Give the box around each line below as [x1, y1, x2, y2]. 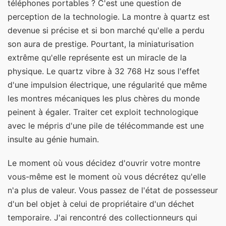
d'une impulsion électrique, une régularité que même [8, 79, 207, 90]
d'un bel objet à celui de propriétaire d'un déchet [8, 198, 194, 209]
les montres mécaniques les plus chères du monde [8, 93, 200, 103]
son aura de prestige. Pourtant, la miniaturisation [8, 38, 194, 49]
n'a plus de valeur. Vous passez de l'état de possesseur [8, 185, 218, 195]
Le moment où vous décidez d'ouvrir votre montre [8, 157, 200, 168]
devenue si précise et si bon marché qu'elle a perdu [8, 25, 204, 35]
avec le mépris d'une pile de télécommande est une [8, 120, 204, 131]
